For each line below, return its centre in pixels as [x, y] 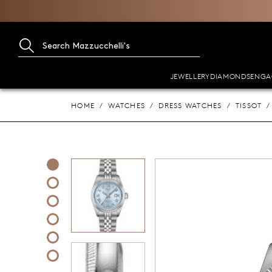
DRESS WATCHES [190, 105]
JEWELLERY [190, 76]
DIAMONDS [230, 76]
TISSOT [249, 105]
